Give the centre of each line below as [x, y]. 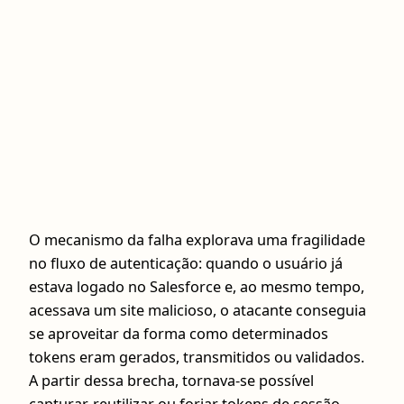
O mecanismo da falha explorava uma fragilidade [197, 240]
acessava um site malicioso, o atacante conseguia [197, 311]
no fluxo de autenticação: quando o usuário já [186, 264]
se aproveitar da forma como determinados [179, 334]
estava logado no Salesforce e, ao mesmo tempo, [197, 287]
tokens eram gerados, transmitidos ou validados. [197, 358]
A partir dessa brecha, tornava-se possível [171, 381]
